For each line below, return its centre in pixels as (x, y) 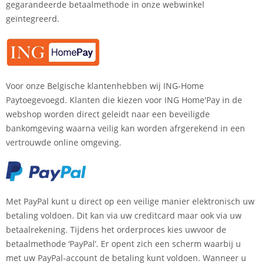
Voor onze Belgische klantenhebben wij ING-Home (105, 85)
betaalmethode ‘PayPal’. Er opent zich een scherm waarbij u (123, 243)
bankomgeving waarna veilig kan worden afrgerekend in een (126, 128)
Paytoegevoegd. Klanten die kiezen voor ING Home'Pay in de (124, 100)
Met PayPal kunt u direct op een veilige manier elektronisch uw (130, 201)
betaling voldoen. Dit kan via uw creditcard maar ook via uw (124, 215)
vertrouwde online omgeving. (64, 142)
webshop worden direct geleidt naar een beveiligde (108, 114)
